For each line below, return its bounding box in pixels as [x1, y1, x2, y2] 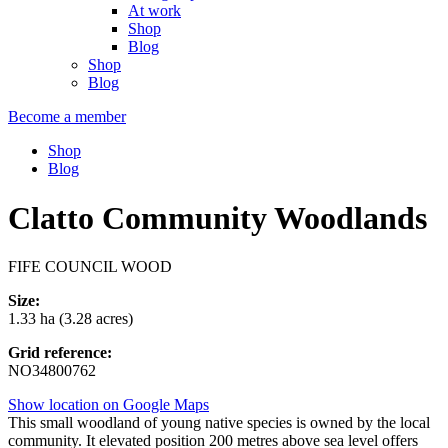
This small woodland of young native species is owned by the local [8, 414, 430, 432]
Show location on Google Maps [8, 396, 209, 414]
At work [128, 2, 181, 20]
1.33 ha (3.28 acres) [8, 310, 133, 328]
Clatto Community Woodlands [8, 199, 427, 236]
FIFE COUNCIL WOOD [8, 258, 172, 276]
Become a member [8, 108, 126, 126]
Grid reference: [8, 344, 112, 362]
